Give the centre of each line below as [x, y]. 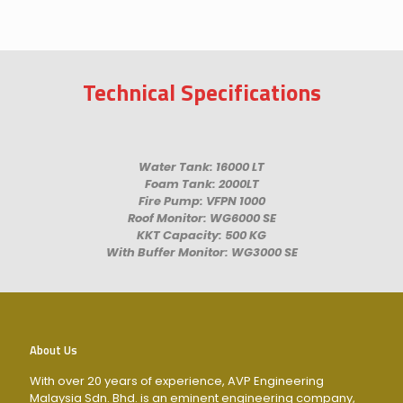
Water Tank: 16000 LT [201, 167]
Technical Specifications [201, 93]
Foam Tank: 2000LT [201, 184]
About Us [54, 350]
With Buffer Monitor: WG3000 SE [201, 252]
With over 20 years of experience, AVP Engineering [177, 381]
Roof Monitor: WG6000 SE [201, 218]
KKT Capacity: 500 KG [201, 235]
